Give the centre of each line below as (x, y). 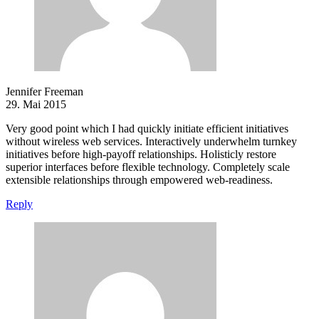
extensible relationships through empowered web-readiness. (139, 180)
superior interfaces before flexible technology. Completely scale (148, 167)
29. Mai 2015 (36, 105)
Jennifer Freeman (45, 92)
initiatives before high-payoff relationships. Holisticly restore (141, 155)
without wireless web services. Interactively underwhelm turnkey (151, 142)
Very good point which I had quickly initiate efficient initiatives (147, 129)
